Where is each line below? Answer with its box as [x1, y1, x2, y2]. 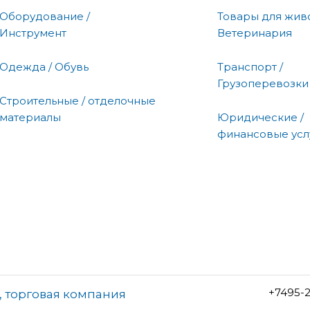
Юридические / [217, 110, 304, 124]
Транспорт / [217, 60, 283, 73]
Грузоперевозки [217, 76, 309, 90]
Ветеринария [217, 26, 292, 39]
